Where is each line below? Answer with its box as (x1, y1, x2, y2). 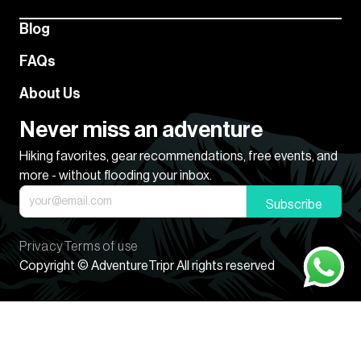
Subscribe (266, 198, 322, 212)
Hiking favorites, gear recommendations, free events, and (19, 150, 338, 164)
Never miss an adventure (19, 118, 263, 142)
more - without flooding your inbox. (19, 169, 212, 183)
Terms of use (63, 240, 139, 254)
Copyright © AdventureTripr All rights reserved (19, 259, 275, 273)
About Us (19, 86, 81, 102)
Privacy (19, 240, 64, 254)
